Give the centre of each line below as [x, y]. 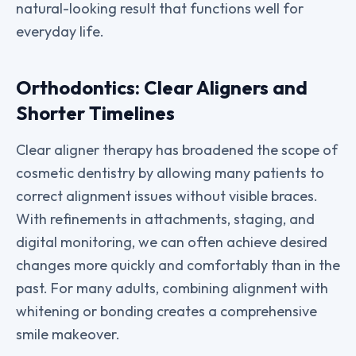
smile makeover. [68, 334]
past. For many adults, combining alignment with [172, 288]
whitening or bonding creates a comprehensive [166, 311]
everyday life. [60, 31]
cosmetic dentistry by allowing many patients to [170, 173]
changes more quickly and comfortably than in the [178, 265]
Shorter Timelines [95, 113]
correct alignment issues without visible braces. [167, 196]
